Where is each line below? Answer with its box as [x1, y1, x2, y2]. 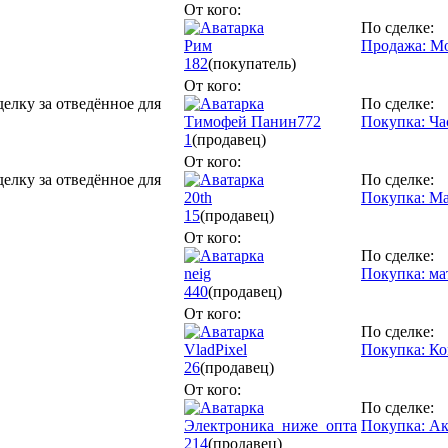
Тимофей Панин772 [184, 112, 321, 130]
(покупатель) [208, 54, 296, 72]
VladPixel [184, 340, 247, 358]
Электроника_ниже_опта [184, 416, 357, 434]
